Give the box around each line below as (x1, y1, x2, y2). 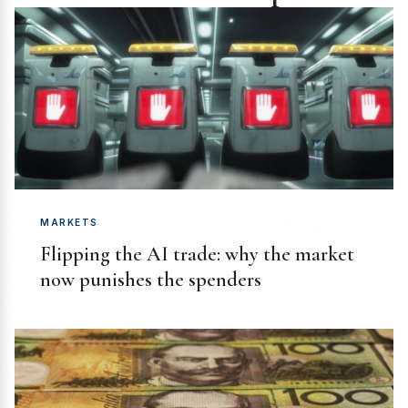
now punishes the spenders (40, 268, 261, 292)
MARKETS (40, 217, 98, 229)
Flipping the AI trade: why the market (40, 242, 354, 267)
